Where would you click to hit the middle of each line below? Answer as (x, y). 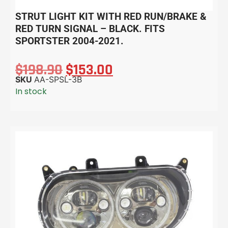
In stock (31, 92)
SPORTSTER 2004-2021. (69, 41)
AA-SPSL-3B (58, 80)
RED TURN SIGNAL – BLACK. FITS (90, 28)
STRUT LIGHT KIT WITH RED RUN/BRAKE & (111, 16)
